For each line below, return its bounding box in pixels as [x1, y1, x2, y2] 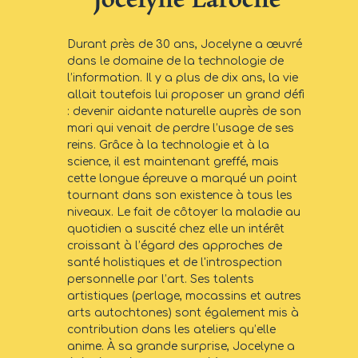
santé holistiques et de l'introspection [67, 257, 282, 269]
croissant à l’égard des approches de [67, 240, 282, 253]
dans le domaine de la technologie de [67, 55, 284, 68]
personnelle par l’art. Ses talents [67, 273, 254, 286]
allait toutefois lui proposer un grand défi [67, 89, 304, 101]
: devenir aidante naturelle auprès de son [67, 105, 301, 118]
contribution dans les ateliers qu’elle [67, 324, 276, 336]
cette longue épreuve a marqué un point [67, 173, 297, 185]
